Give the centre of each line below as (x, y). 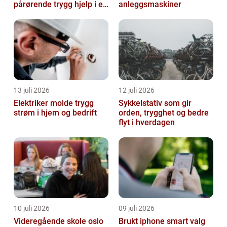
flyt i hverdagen (147, 123)
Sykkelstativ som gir (155, 103)
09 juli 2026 (137, 209)
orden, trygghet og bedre (164, 113)
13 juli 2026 (32, 90)
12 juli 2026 (137, 90)
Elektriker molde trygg (44, 103)
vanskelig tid (36, 14)
